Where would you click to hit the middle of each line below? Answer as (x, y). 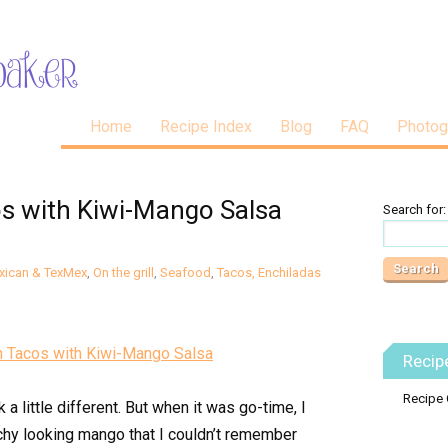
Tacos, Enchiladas (269, 272)
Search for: (414, 209)
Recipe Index (206, 126)
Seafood (185, 272)
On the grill (123, 272)
